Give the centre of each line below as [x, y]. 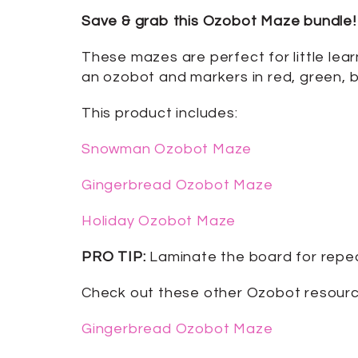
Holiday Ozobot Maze [159, 221]
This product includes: [160, 113]
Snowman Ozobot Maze [167, 149]
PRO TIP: [116, 257]
